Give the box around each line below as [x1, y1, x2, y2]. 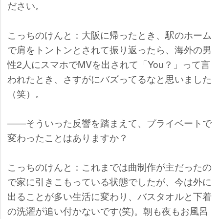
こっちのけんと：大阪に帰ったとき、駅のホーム [7, 27, 212, 41]
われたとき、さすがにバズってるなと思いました [7, 71, 212, 85]
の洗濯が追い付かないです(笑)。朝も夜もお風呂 [7, 203, 208, 217]
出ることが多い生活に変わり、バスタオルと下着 [7, 189, 212, 202]
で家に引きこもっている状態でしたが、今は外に [7, 174, 212, 188]
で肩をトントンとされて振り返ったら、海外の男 [7, 42, 212, 56]
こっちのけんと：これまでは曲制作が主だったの [7, 159, 212, 173]
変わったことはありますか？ [7, 130, 128, 144]
